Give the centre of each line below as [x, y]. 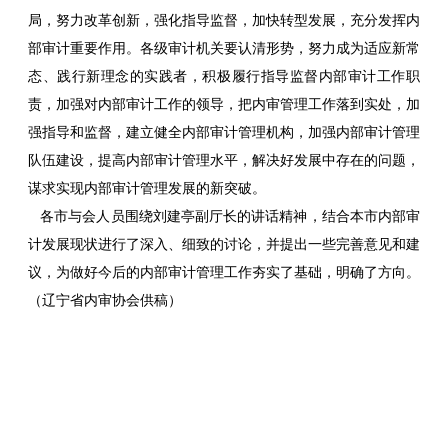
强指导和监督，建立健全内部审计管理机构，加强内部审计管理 [224, 133]
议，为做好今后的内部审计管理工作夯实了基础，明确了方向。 [224, 273]
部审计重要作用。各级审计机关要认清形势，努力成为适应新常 [224, 49]
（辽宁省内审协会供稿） [105, 301]
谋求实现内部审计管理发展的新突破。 [147, 189]
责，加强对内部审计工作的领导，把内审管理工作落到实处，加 [224, 105]
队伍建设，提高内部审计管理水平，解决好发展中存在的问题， [224, 161]
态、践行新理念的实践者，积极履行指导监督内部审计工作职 [224, 77]
